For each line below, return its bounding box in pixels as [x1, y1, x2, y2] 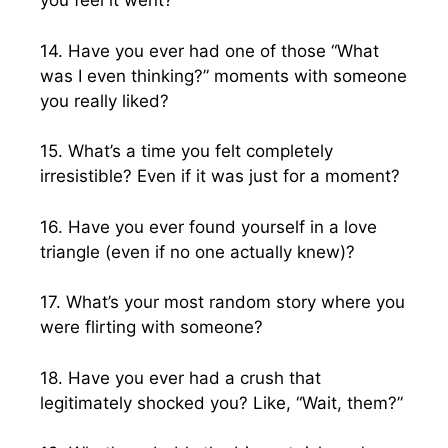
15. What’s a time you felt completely [40, 141, 333, 161]
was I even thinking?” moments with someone [40, 65, 407, 86]
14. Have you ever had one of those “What [40, 40, 379, 61]
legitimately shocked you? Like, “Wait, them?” [40, 392, 403, 413]
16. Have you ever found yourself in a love [40, 216, 377, 237]
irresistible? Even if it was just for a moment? [40, 166, 400, 186]
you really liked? [40, 90, 169, 111]
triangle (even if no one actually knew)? [40, 241, 355, 262]
